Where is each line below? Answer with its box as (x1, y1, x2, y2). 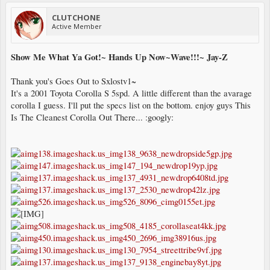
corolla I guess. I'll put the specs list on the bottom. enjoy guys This (11, 99, 251, 111)
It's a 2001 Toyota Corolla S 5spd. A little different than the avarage (11, 87, 252, 99)
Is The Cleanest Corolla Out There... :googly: (11, 111, 174, 123)
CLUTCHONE (52, 11, 100, 23)
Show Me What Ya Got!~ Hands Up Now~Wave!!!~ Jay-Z (11, 50, 228, 63)
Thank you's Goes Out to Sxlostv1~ (11, 75, 136, 87)
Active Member (52, 21, 102, 31)
